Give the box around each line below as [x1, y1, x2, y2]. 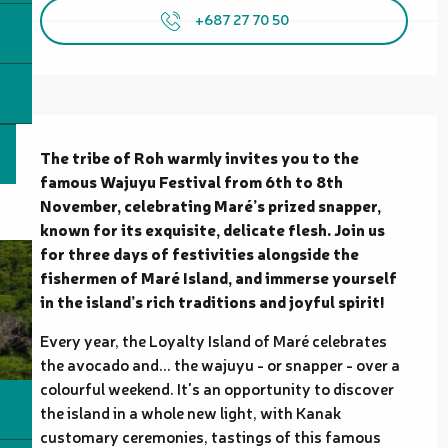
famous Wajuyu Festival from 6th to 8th [40, 169, 343, 192]
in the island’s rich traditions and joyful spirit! [40, 289, 384, 312]
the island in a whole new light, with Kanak [40, 400, 341, 423]
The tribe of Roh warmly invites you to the [40, 145, 359, 168]
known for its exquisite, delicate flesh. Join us [40, 217, 385, 240]
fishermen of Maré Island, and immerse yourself [40, 265, 397, 288]
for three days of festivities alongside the [40, 241, 359, 264]
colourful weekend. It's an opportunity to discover [40, 376, 394, 399]
